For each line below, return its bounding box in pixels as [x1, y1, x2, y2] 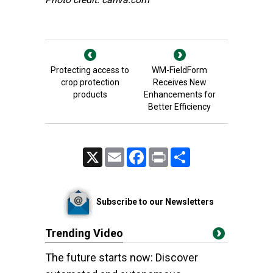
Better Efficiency [148, 102, 211, 112]
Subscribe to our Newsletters [96, 196, 214, 207]
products [73, 90, 107, 99]
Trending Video [45, 227, 123, 239]
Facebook [146, 148, 179, 157]
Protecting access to [51, 65, 129, 75]
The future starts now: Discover [45, 251, 198, 264]
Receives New [152, 77, 207, 87]
